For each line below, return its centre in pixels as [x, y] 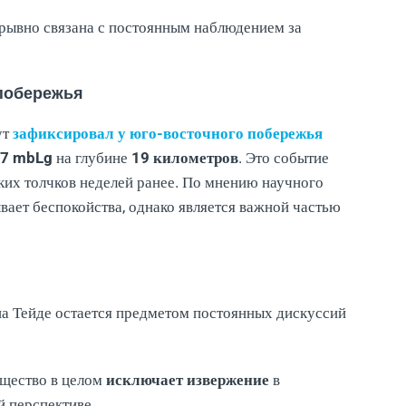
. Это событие [284, 157]
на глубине [92, 157]
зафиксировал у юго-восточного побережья [168, 133]
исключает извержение [188, 379]
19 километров [185, 157]
